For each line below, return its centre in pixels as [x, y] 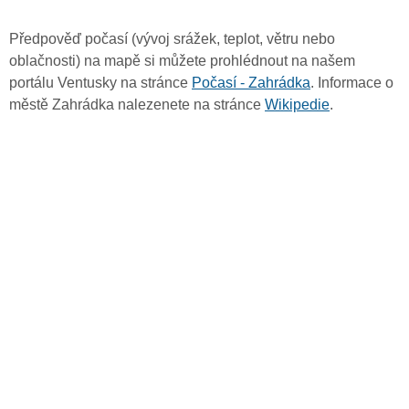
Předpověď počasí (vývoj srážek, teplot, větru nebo [172, 39]
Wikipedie [297, 105]
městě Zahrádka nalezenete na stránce [137, 105]
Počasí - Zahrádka [251, 83]
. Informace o [352, 83]
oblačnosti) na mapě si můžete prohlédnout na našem [182, 61]
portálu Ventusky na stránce [100, 83]
